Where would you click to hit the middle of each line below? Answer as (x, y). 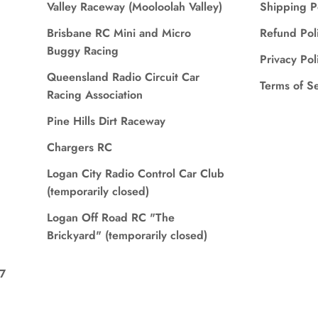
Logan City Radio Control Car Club (135, 174)
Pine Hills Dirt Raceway (106, 121)
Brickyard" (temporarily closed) (127, 236)
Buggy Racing (82, 51)
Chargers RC (79, 148)
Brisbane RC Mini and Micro (119, 33)
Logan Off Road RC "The (110, 218)
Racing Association (94, 95)
